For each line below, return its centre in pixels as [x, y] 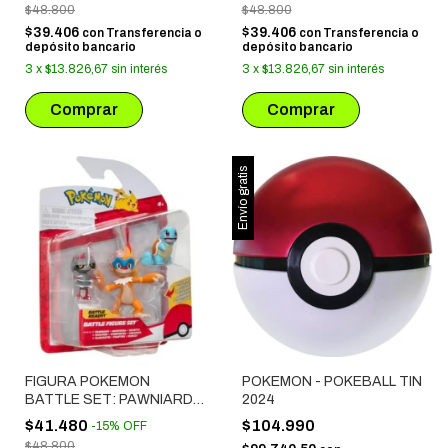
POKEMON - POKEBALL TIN [331, 382]
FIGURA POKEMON [87, 382]
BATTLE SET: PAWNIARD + [115, 400]
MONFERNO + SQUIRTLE [107, 418]
